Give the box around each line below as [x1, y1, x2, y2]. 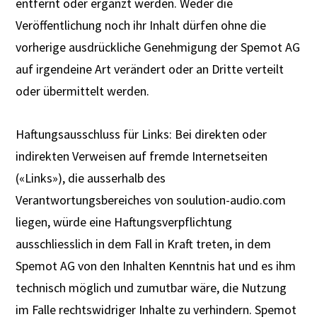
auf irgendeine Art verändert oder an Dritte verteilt [16, 61, 284, 77]
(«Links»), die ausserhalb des [16, 170, 166, 186]
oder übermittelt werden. [16, 83, 150, 99]
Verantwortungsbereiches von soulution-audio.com [16, 192, 287, 208]
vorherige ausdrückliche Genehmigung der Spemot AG [16, 39, 301, 55]
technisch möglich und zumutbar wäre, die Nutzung [16, 279, 287, 296]
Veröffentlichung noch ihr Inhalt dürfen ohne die [16, 17, 267, 33]
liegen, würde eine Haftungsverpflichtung [16, 214, 233, 230]
